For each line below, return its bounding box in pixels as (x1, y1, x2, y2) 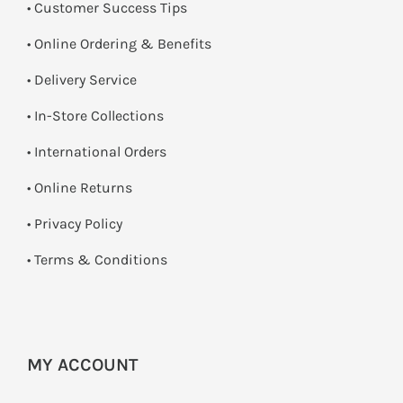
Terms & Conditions (34, 251, 167, 269)
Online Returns (34, 179, 132, 197)
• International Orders (27, 143, 166, 161)
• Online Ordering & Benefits (27, 35, 211, 53)
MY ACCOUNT (27, 354, 138, 376)
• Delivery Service (27, 71, 137, 89)
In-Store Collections (34, 107, 164, 125)
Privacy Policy (34, 215, 122, 233)
